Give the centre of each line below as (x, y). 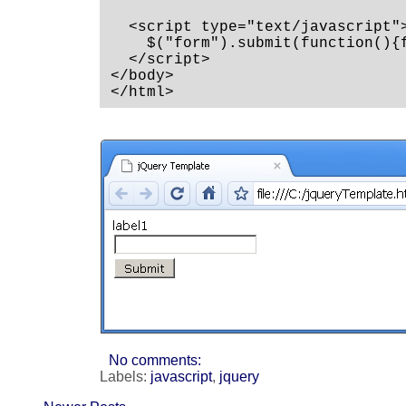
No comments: (155, 361)
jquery (240, 377)
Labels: (126, 377)
